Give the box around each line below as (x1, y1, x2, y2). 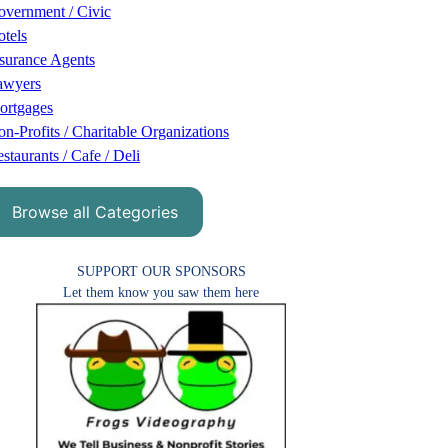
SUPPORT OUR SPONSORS (76, 263, 246, 279)
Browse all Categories (11, 202, 178, 223)
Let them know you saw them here (63, 284, 259, 300)
